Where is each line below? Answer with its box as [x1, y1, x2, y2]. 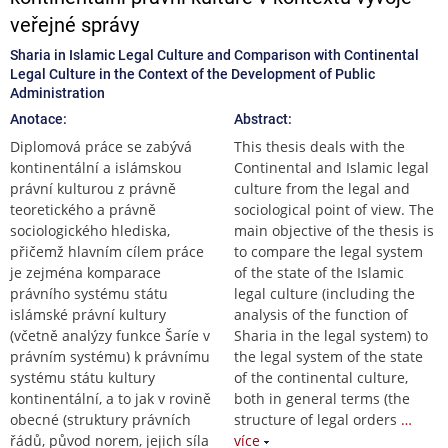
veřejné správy [10, 12, 139, 37]
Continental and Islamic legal [234, 157, 429, 177]
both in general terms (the [234, 388, 410, 408]
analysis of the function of [234, 304, 408, 324]
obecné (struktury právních [10, 409, 191, 429]
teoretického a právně [10, 199, 156, 219]
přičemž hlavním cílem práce [10, 241, 204, 261]
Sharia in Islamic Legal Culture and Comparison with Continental [10, 46, 419, 63]
